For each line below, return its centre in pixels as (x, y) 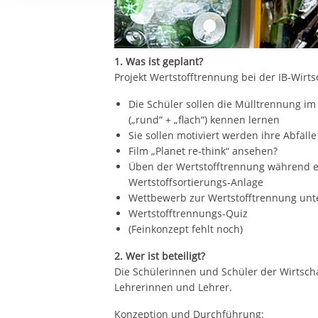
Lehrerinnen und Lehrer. (174, 287)
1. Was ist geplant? (159, 61)
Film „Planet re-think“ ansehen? (203, 151)
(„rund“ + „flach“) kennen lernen (204, 120)
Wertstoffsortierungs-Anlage (196, 182)
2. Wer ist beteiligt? (160, 256)
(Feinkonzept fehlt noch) (186, 229)
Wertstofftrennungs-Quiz (188, 213)
